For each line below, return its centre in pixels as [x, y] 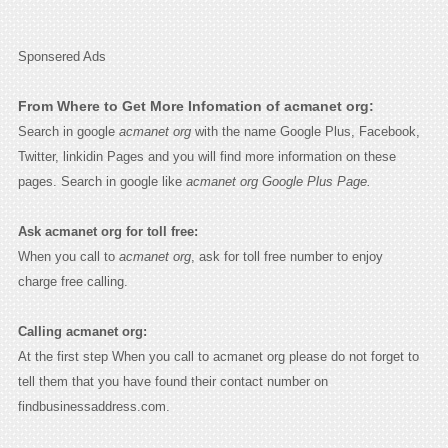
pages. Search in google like [101, 181]
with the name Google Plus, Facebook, [305, 131]
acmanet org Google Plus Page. [278, 181]
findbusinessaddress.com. [93, 406]
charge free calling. [72, 281]
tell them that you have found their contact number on [172, 381]
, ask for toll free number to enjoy [286, 256]
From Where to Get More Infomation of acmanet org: [195, 105]
